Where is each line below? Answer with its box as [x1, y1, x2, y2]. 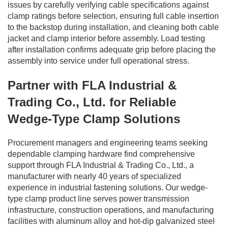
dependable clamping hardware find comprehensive [8, 149, 195, 158]
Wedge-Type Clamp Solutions [8, 111, 180, 126]
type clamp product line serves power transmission [8, 194, 189, 203]
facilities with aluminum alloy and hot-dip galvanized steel [8, 216, 215, 225]
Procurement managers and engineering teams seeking [8, 138, 208, 147]
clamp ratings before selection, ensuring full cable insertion [8, 11, 219, 20]
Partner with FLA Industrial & [8, 78, 177, 92]
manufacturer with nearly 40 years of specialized [8, 172, 181, 181]
